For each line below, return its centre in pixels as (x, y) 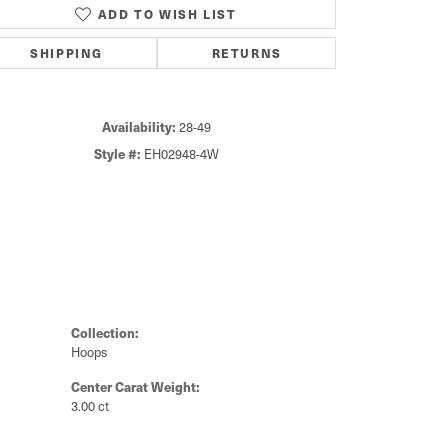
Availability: (138, 126)
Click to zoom (266, 43)
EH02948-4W (181, 153)
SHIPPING (67, 52)
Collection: (105, 332)
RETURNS (246, 52)
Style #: (117, 153)
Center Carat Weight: (135, 386)
